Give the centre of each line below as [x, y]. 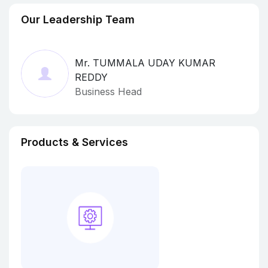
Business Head [108, 92]
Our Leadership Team [78, 19]
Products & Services [74, 142]
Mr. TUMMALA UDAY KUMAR [145, 63]
